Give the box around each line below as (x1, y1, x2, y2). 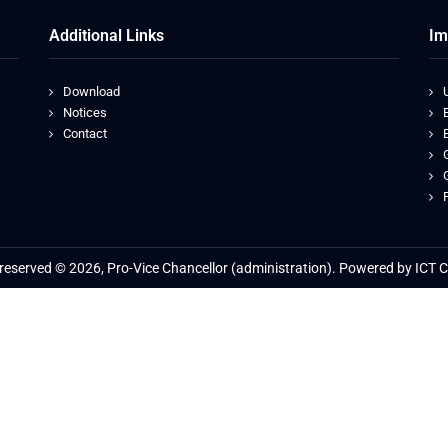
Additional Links (49, 26, 164, 45)
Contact (63, 126, 107, 141)
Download (63, 84, 120, 99)
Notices (63, 105, 107, 120)
